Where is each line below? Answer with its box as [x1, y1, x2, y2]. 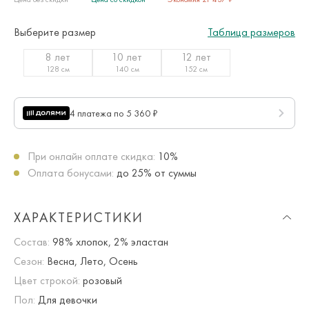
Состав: [14, 234, 50, 249]
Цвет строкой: [14, 272, 80, 288]
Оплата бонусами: [28, 165, 114, 180]
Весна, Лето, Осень [44, 253, 138, 268]
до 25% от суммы [117, 165, 197, 180]
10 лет [112, 49, 142, 64]
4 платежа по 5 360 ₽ [70, 106, 158, 119]
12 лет [181, 49, 211, 64]
